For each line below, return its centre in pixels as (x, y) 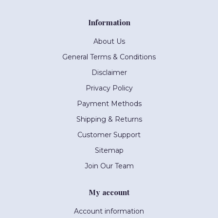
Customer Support (109, 135)
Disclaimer (109, 73)
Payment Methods (109, 104)
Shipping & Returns (109, 119)
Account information (109, 211)
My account (109, 192)
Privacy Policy (109, 88)
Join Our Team (109, 166)
